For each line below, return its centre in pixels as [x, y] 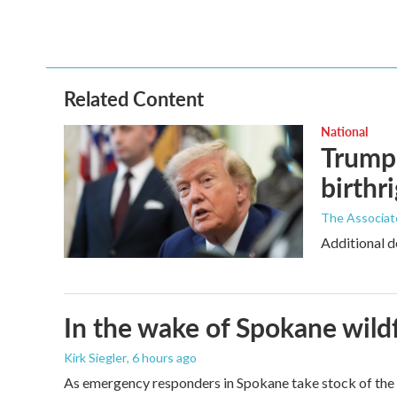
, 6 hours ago [162, 358]
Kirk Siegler [95, 358]
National [344, 131]
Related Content [134, 98]
